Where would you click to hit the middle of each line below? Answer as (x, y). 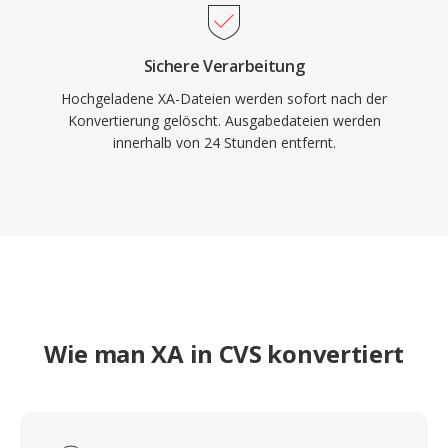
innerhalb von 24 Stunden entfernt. (224, 142)
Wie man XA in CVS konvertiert (224, 353)
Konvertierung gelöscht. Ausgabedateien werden (224, 120)
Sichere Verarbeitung (224, 66)
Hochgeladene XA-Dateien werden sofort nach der (224, 98)
